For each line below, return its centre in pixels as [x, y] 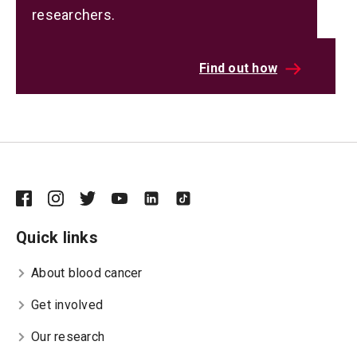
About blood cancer [87, 273]
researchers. [73, 15]
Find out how [238, 69]
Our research [68, 337]
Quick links [57, 238]
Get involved [67, 305]
